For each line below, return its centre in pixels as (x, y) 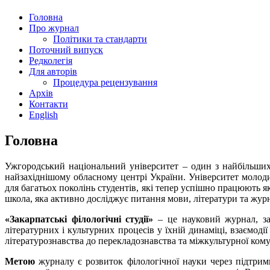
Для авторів (53, 71)
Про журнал (54, 28)
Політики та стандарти (100, 39)
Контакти (49, 104)
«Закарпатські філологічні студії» (79, 219)
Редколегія (51, 60)
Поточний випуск (66, 49)
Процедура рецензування (105, 82)
